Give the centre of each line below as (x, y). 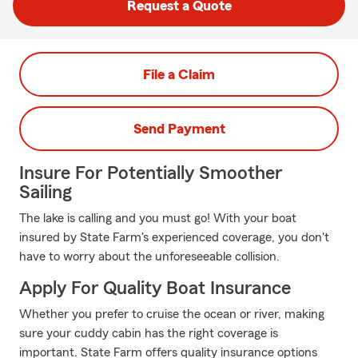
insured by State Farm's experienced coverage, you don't (174, 237)
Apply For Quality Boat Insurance (155, 288)
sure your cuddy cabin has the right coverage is (149, 333)
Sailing (46, 193)
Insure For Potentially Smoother (151, 173)
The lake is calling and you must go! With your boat (158, 218)
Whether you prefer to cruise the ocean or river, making (172, 314)
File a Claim (179, 74)
